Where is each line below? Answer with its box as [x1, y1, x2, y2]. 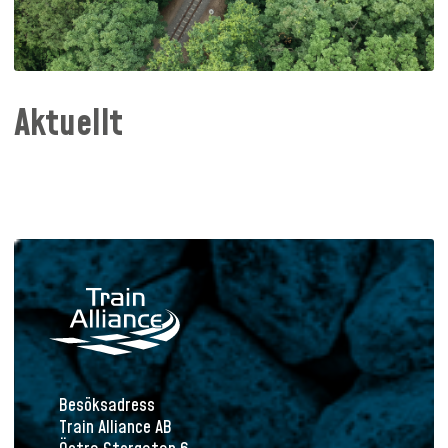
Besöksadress [59, 392, 155, 418]
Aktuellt [14, 98, 123, 150]
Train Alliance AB [59, 414, 172, 440]
